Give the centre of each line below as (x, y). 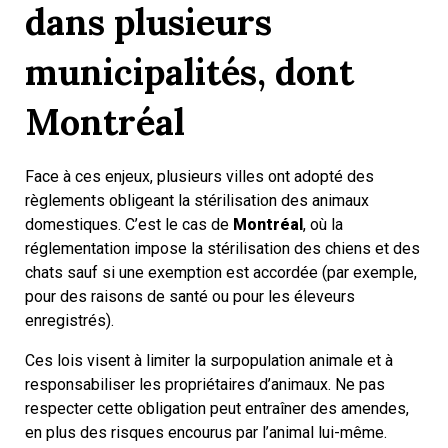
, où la (323, 224)
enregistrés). (69, 320)
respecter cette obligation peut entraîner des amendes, (217, 408)
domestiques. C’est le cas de (129, 224)
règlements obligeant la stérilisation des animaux (197, 200)
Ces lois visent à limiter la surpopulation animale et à (209, 360)
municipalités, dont (189, 72)
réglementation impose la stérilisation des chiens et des (222, 248)
